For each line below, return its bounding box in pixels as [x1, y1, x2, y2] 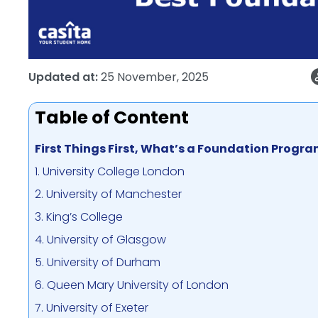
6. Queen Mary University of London [35, 277, 229, 293]
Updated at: [28, 68, 98, 85]
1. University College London [35, 163, 185, 180]
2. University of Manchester [35, 186, 182, 202]
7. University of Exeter [35, 300, 148, 316]
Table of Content [35, 105, 189, 130]
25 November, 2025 [101, 68, 209, 85]
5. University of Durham [35, 254, 160, 270]
